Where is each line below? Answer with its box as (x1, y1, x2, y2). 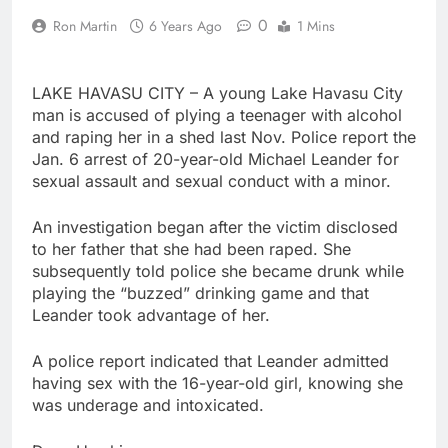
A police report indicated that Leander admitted (32, 350, 389, 371)
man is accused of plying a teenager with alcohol (32, 104, 402, 125)
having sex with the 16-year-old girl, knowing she (32, 372, 403, 393)
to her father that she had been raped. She (32, 238, 351, 259)
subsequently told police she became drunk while (32, 260, 404, 281)
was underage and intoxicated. (32, 394, 264, 415)
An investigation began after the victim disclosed (32, 216, 398, 237)
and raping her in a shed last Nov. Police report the (32, 126, 416, 147)
